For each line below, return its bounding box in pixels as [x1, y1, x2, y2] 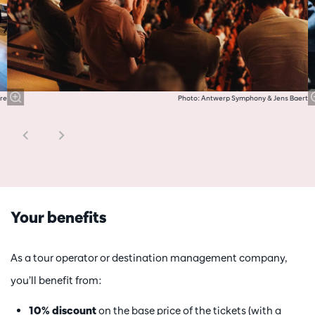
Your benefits [11, 207, 107, 226]
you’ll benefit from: [11, 273, 101, 287]
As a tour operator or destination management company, [11, 250, 287, 264]
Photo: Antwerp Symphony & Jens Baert [178, 93, 309, 103]
